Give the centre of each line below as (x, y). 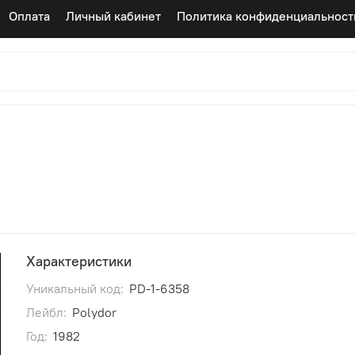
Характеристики (78, 261)
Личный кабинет (114, 16)
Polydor (94, 312)
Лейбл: (46, 312)
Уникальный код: (74, 288)
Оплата (30, 16)
